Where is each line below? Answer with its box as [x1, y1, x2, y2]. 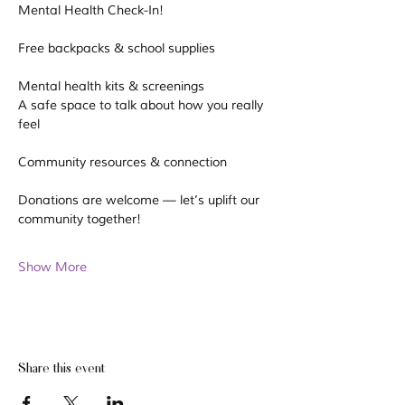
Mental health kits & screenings [18, 79, 204, 94]
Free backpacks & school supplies [18, 41, 215, 56]
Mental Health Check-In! [18, 3, 164, 18]
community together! [18, 212, 145, 227]
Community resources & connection [18, 155, 227, 170]
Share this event [18, 358, 105, 376]
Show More [18, 259, 87, 275]
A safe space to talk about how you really [18, 98, 267, 113]
